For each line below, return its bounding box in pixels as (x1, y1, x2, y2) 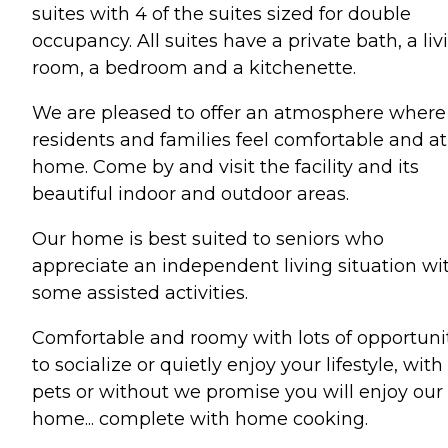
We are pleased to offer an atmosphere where (32, 101, 446, 124)
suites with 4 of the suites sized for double (32, 2, 411, 25)
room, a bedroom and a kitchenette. (32, 56, 356, 79)
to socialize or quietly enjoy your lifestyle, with (32, 353, 443, 376)
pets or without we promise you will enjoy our (32, 380, 443, 403)
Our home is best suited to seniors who (32, 227, 384, 250)
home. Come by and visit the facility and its (32, 155, 419, 178)
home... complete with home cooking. (32, 407, 368, 430)
